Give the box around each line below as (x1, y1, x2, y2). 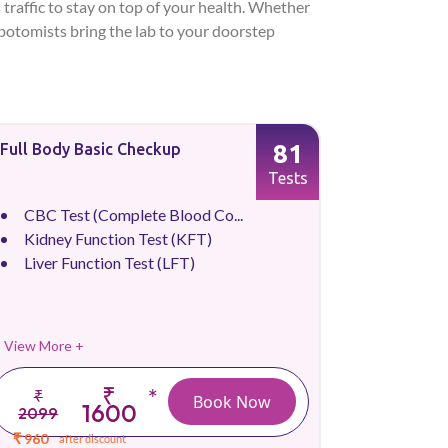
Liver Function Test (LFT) (24, 253, 195, 272)
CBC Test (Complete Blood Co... (24, 205, 243, 224)
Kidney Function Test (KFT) (24, 229, 212, 248)
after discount (59, 432, 127, 445)
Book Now (193, 390, 271, 413)
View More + (4, 337, 84, 354)
